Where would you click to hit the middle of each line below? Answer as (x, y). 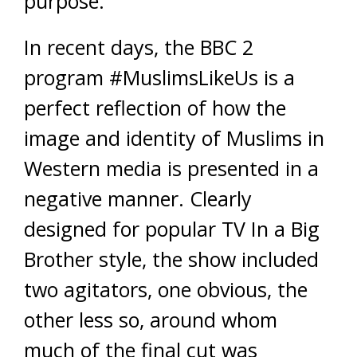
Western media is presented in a (171, 168)
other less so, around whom (151, 320)
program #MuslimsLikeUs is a (159, 77)
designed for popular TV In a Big (172, 229)
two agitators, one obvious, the (166, 289)
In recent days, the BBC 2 (139, 47)
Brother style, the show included (171, 259)
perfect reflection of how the (155, 108)
